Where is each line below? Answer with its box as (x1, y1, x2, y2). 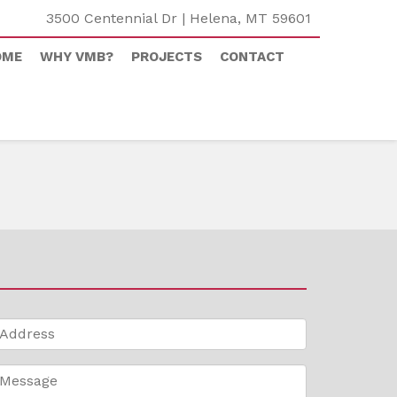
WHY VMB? (40, 49, 113, 65)
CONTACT (220, 49, 284, 65)
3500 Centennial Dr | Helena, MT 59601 (46, 10, 311, 27)
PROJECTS (131, 49, 202, 65)
